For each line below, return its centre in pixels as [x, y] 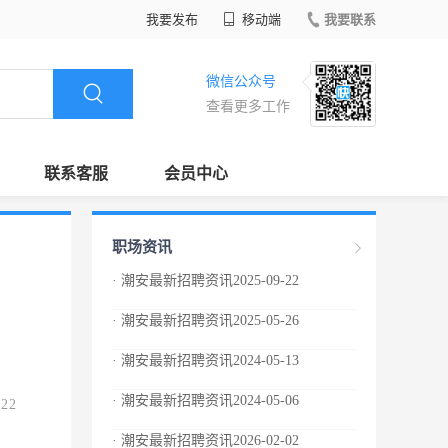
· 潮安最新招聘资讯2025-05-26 [205, 320]
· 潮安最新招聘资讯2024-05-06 [205, 400]
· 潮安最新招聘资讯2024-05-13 [205, 360]
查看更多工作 [248, 106]
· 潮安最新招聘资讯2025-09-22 [205, 280]
